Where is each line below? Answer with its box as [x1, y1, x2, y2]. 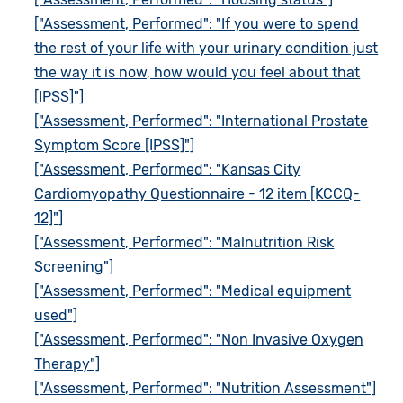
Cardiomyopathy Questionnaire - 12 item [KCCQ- [34, 185, 361, 203]
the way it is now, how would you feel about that [34, 64, 361, 82]
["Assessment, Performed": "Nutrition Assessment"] [34, 380, 377, 398]
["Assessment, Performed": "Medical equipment [34, 282, 352, 300]
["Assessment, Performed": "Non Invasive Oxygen [34, 331, 364, 349]
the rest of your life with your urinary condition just [34, 40, 379, 58]
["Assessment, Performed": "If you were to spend [34, 15, 360, 33]
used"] [34, 307, 78, 325]
